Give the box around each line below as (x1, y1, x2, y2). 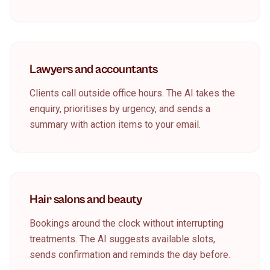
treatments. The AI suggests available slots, (30, 233, 215, 245)
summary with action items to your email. (30, 119, 201, 130)
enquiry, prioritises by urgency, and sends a (30, 103, 210, 115)
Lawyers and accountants (30, 63, 158, 77)
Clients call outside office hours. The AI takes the (30, 87, 235, 99)
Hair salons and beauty (30, 193, 142, 207)
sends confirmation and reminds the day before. (30, 249, 230, 260)
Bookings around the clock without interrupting (30, 218, 224, 229)
